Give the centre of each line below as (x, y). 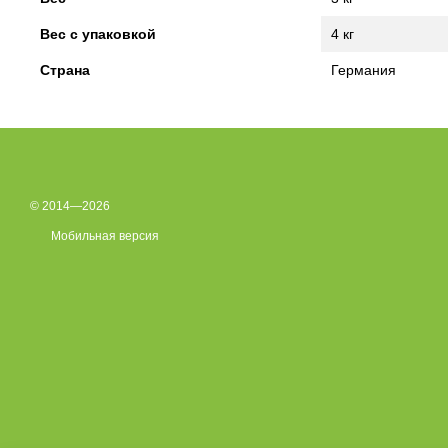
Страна (65, 70)
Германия (363, 70)
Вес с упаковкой (98, 34)
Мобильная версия (103, 236)
